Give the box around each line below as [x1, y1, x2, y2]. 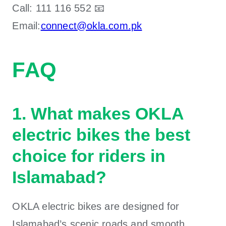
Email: [12, 20, 41, 31]
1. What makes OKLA [12, 103, 184, 123]
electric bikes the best [12, 125, 191, 144]
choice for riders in [12, 146, 166, 165]
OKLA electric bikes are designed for [12, 200, 180, 212]
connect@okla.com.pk [40, 20, 142, 31]
